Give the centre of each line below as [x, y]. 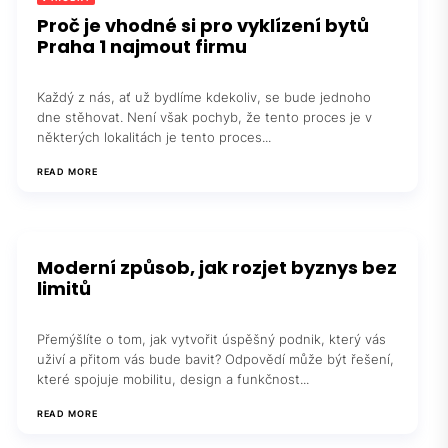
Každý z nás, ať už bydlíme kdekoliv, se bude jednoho [203, 96]
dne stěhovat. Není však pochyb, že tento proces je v [204, 116]
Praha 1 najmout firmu [141, 46]
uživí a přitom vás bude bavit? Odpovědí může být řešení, [215, 358]
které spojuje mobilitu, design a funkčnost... [172, 378]
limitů [63, 288]
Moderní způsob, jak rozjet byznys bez [216, 267]
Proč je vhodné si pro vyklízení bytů [202, 25]
